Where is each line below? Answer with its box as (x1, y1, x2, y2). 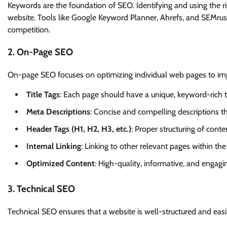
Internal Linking (26, 141, 81, 152)
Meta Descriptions (26, 107, 90, 117)
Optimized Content (26, 159, 95, 169)
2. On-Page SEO (8, 46, 73, 58)
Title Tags (26, 90, 60, 100)
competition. (8, 24, 50, 34)
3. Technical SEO (8, 182, 75, 195)
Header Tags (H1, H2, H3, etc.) (26, 124, 131, 134)
